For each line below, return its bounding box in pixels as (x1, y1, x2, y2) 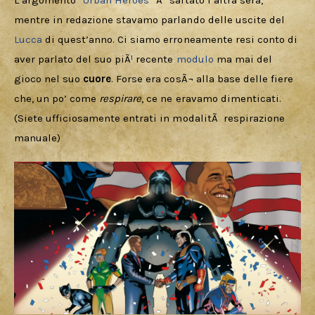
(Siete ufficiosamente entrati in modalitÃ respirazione (14, 112, 288, 125)
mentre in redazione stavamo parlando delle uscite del (14, 13, 288, 27)
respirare (99, 92, 142, 105)
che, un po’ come (14, 92, 100, 105)
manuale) (14, 131, 61, 145)
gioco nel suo (14, 72, 84, 86)
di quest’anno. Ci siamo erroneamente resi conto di (45, 33, 300, 46)
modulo (176, 53, 217, 66)
